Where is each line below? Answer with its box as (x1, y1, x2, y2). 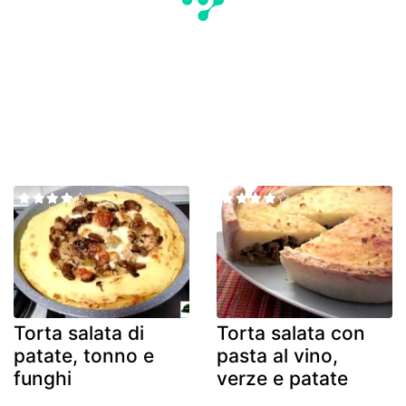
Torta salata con (217, 321, 365, 344)
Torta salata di (14, 321, 144, 344)
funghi (14, 366, 72, 390)
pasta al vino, (217, 343, 338, 367)
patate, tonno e (14, 343, 154, 367)
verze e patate (217, 366, 348, 390)
